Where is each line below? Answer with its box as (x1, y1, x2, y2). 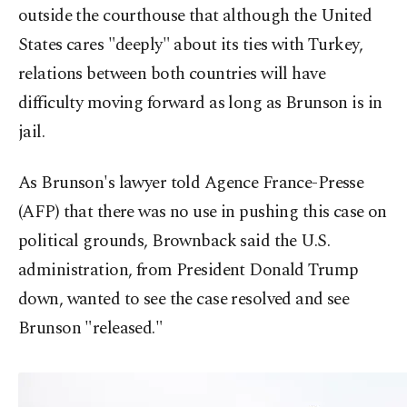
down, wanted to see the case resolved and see (18, 286, 350, 313)
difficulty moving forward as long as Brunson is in (18, 90, 382, 116)
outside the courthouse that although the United (18, 3, 372, 29)
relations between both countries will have (18, 61, 326, 87)
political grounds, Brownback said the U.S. (18, 228, 331, 254)
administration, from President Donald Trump (18, 257, 359, 283)
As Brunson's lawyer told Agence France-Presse (18, 170, 364, 196)
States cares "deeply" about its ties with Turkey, (18, 32, 363, 58)
